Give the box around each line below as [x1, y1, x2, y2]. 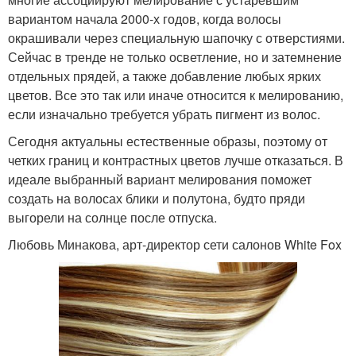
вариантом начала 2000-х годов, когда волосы [8, 9, 281, 28]
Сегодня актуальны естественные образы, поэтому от [8, 131, 327, 150]
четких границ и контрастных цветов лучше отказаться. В [8, 150, 343, 169]
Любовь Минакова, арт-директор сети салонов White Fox [8, 234, 342, 253]
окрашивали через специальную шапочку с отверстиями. [8, 28, 345, 47]
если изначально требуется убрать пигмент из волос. [8, 104, 320, 123]
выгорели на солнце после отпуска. [8, 207, 217, 226]
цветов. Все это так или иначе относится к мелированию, [8, 85, 343, 104]
